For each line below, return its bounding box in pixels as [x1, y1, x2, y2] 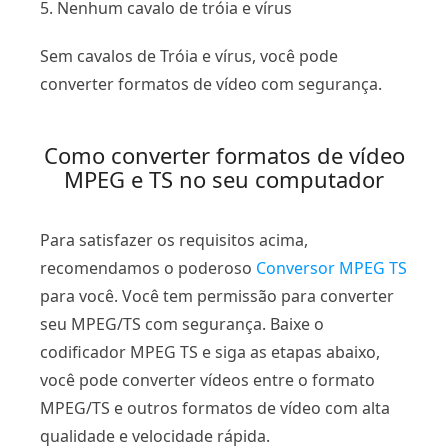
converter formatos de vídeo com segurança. [40, 72, 382, 95]
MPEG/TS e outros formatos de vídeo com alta [40, 396, 390, 419]
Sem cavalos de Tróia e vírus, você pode [40, 44, 338, 67]
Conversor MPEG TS [256, 256, 407, 279]
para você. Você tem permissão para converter [40, 284, 394, 307]
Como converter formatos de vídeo [43, 139, 405, 170]
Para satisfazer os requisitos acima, [40, 228, 308, 251]
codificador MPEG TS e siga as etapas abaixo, [40, 340, 380, 363]
